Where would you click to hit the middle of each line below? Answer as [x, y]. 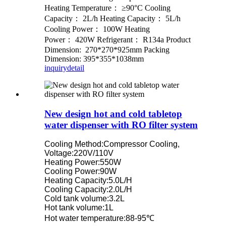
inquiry [56, 68]
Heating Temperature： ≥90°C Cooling [107, 8]
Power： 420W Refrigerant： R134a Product [118, 39]
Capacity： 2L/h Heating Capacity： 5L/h [112, 18]
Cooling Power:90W [80, 172]
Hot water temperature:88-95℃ [99, 218]
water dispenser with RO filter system [121, 125]
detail [76, 68]
